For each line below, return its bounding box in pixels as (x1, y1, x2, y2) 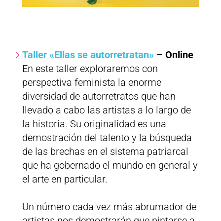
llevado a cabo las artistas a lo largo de (22, 104, 191, 116)
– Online (156, 49, 193, 61)
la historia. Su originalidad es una (22, 118, 166, 130)
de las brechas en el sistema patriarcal (22, 146, 188, 158)
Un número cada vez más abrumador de (22, 201, 196, 213)
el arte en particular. (22, 173, 108, 185)
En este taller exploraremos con (22, 63, 158, 75)
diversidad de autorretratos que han (22, 90, 176, 103)
